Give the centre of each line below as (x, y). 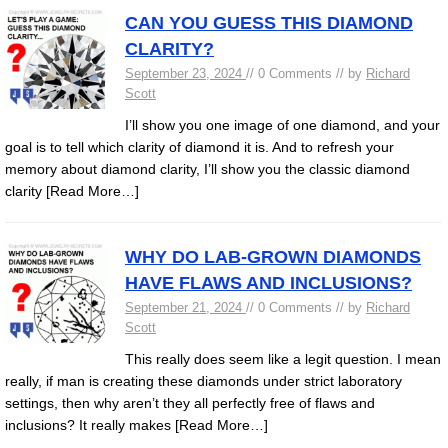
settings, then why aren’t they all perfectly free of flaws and (190, 403)
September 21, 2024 (185, 307)
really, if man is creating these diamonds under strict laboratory (203, 381)
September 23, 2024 (185, 73)
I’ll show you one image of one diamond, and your (282, 125)
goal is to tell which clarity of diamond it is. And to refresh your (199, 147)
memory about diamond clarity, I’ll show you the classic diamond (207, 169)
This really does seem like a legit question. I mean (283, 359)
